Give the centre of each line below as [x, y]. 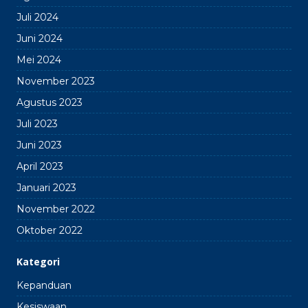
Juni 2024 [40, 39]
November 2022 [56, 209]
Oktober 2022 [49, 231]
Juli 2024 [37, 18]
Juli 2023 [37, 124]
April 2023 [40, 167]
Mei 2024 [39, 60]
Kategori [38, 262]
